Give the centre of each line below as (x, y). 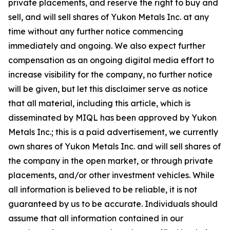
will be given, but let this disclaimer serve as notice (108, 89)
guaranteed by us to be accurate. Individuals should (113, 204)
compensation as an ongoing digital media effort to (111, 60)
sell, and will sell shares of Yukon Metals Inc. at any (109, 17)
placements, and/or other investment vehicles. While (111, 175)
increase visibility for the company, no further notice (110, 74)
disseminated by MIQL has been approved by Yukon (112, 118)
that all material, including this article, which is (99, 103)
